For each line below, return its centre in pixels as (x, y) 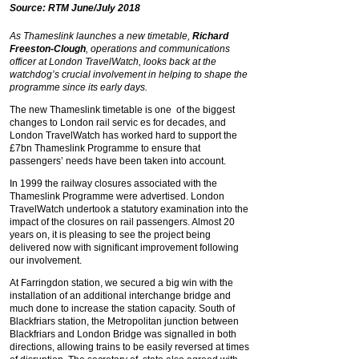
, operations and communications (158, 49)
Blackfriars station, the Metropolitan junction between (124, 321)
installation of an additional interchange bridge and (120, 296)
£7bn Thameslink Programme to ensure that (105, 148)
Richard (210, 36)
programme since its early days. (79, 87)
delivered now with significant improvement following (124, 248)
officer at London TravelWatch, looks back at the (113, 62)
